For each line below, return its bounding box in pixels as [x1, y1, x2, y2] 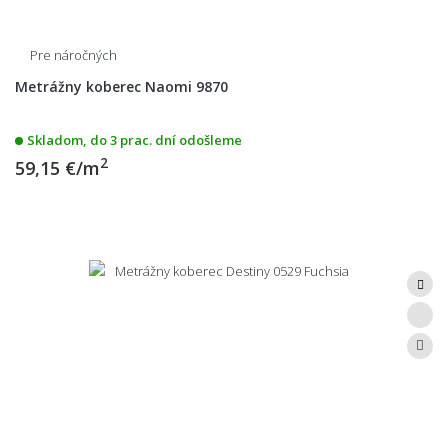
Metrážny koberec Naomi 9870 [15, 76, 228, 96]
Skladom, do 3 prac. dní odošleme [27, 130, 242, 149]
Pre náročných [30, 45, 117, 64]
